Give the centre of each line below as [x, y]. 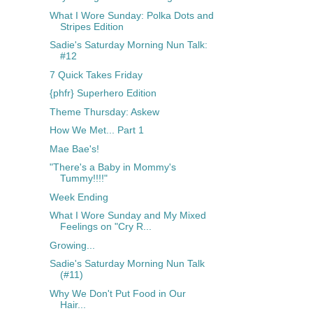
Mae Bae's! [74, 148]
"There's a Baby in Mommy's [112, 167]
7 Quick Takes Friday [96, 74]
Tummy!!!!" [83, 179]
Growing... [72, 245]
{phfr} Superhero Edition [103, 93]
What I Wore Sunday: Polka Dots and [131, 15]
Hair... [73, 304]
